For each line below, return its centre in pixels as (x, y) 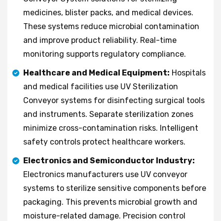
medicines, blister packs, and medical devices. (108, 12)
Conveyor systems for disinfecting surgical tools (114, 100)
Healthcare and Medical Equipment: (96, 73)
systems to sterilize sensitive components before (115, 188)
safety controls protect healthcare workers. (104, 142)
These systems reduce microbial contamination (111, 26)
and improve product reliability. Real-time (100, 40)
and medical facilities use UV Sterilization (101, 86)
